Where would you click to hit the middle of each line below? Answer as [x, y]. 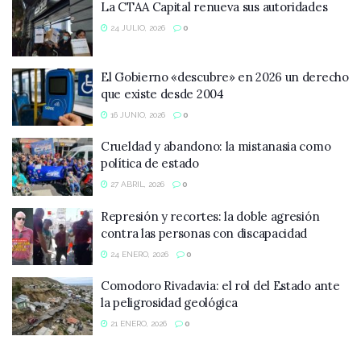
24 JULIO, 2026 [137, 28]
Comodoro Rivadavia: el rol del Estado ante [220, 286]
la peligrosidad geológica [169, 303]
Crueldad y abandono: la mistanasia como [216, 146]
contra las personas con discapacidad [204, 233]
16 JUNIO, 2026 [137, 114]
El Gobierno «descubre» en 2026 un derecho [225, 77]
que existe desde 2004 [162, 93]
